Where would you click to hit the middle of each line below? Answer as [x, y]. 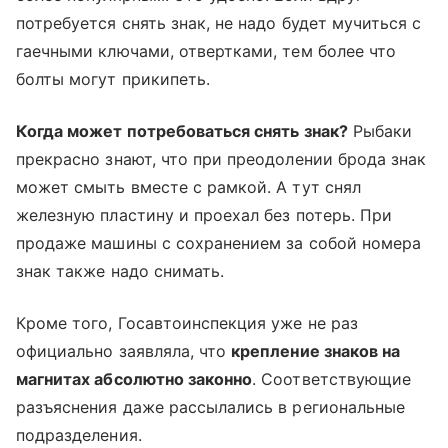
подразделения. [79, 435]
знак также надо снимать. [120, 271]
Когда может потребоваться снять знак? [182, 131]
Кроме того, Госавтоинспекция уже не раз [187, 323]
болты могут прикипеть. [113, 79]
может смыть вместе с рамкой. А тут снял [188, 187]
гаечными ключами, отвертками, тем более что [206, 51]
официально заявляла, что [124, 351]
